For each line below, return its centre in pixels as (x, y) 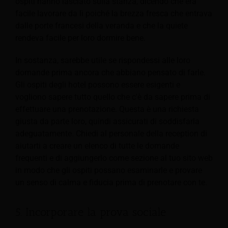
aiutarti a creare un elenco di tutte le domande (97, 146)
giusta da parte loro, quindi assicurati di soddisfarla (107, 121)
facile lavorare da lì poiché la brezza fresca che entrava (114, 13)
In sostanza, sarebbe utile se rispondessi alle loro (103, 60)
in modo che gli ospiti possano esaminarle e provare (109, 170)
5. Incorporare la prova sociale (91, 212)
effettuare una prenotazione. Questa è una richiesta (107, 109)
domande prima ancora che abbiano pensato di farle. (110, 72)
